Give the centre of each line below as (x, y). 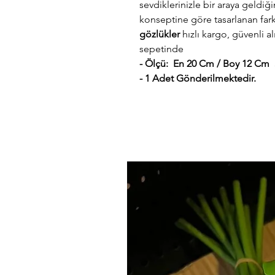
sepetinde (163, 48)
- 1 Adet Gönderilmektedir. (198, 78)
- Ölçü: (155, 63)
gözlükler (161, 34)
